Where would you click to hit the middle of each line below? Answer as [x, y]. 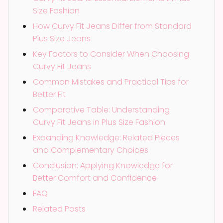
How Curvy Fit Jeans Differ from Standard [112, 26]
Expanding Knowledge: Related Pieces [106, 137]
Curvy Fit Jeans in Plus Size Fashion [99, 122]
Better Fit [49, 94]
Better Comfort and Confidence [95, 178]
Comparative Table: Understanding [101, 110]
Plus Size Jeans [62, 38]
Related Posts [59, 209]
